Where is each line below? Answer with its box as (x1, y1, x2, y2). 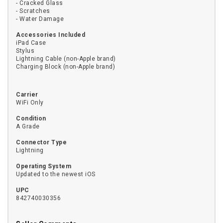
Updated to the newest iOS (16, 170, 96, 178)
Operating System (16, 162, 71, 170)
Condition (16, 114, 46, 122)
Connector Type (16, 138, 67, 146)
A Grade (16, 122, 40, 130)
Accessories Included (16, 31, 85, 38)
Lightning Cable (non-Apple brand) (16, 55, 116, 62)
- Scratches (16, 7, 50, 14)
